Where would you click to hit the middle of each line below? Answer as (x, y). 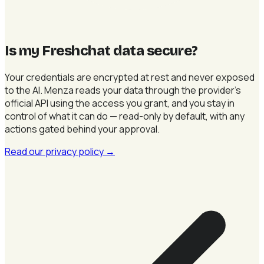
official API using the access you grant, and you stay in (120, 103)
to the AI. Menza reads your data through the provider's (123, 90)
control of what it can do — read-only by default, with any (125, 116)
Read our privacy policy (55, 151)
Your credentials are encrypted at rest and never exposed (130, 77)
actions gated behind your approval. (82, 129)
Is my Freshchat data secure (98, 50)
